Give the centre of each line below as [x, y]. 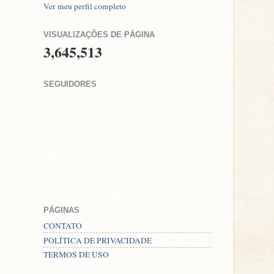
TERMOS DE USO [76, 255]
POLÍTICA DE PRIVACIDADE [98, 240]
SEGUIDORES [70, 84]
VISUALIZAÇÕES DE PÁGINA [99, 34]
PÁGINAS [61, 210]
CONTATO [63, 225]
